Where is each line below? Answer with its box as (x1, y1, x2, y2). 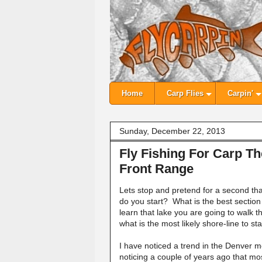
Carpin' (227, 89, 253, 98)
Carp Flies (167, 89, 204, 98)
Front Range (119, 161, 194, 176)
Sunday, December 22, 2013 (119, 126, 225, 136)
